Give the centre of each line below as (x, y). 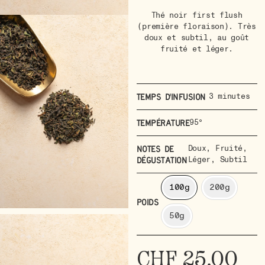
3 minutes (229, 96)
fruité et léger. (197, 49)
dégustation (162, 160)
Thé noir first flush (197, 15)
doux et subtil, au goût (197, 38)
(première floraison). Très (197, 26)
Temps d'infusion (171, 96)
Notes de (155, 148)
